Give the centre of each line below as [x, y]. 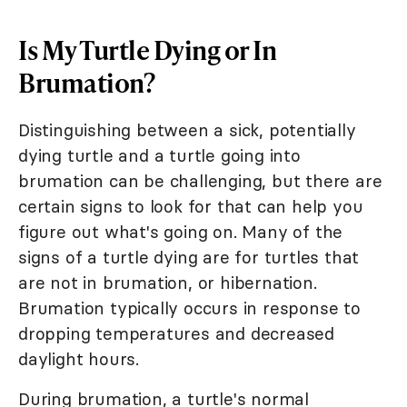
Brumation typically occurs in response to [189, 308]
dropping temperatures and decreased [176, 334]
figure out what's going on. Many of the [181, 232]
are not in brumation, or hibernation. [168, 283]
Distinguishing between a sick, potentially [187, 130]
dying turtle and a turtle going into [159, 156]
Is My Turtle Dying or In [147, 50]
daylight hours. [79, 359]
